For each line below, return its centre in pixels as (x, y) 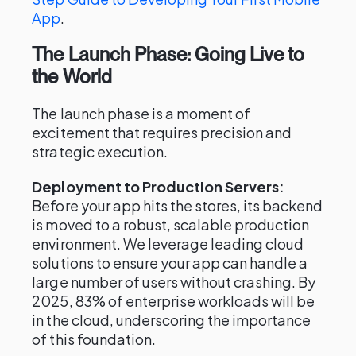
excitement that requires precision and (162, 132)
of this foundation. (94, 339)
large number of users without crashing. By (174, 282)
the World (72, 77)
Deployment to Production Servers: (159, 186)
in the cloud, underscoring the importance (172, 320)
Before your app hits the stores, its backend (178, 205)
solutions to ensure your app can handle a (170, 263)
